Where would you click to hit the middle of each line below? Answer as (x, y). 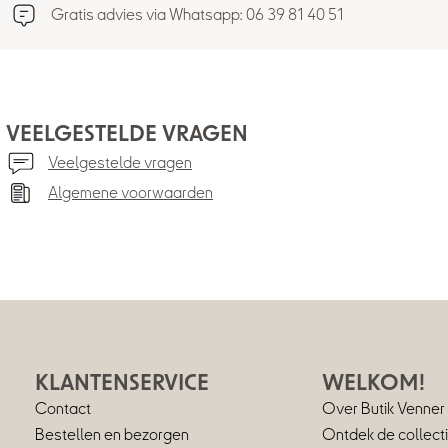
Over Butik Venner (384, 409)
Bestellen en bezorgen (112, 435)
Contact (63, 409)
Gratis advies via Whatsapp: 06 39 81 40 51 (198, 15)
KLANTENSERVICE (122, 383)
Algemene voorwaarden (131, 193)
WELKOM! (374, 383)
